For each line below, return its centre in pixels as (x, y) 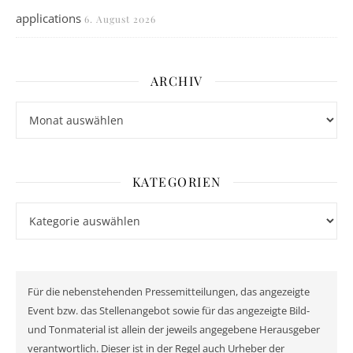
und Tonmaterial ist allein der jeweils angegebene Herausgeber (174, 330)
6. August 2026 (120, 19)
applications (48, 18)
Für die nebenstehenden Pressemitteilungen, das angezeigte (169, 292)
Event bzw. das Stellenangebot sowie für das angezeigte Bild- (169, 311)
